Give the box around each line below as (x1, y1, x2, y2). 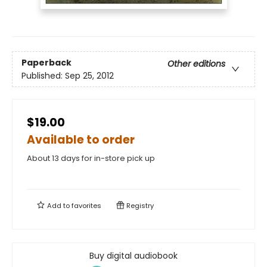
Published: (21, 69, 65, 82)
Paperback (21, 56, 72, 69)
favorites (72, 201, 101, 211)
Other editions (167, 57, 225, 70)
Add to (45, 201, 72, 211)
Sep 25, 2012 (65, 69, 114, 82)
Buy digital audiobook (89, 250, 178, 262)
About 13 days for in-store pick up (27, 153, 155, 164)
